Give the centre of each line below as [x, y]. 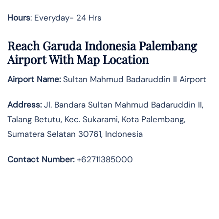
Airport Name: [34, 79]
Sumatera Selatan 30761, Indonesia [75, 134]
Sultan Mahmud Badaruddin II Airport [133, 79]
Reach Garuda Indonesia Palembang [102, 46]
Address [24, 105]
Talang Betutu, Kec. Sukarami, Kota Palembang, [96, 120]
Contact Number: [41, 160]
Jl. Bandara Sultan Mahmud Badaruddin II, [122, 105]
